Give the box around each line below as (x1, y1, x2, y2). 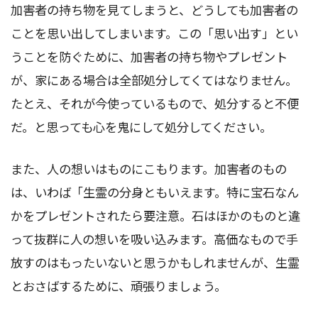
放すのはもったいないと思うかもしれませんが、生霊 (11, 253, 300, 271)
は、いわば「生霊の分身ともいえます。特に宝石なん (11, 182, 299, 201)
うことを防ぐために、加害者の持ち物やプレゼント (11, 47, 287, 65)
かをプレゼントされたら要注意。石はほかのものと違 (11, 206, 300, 224)
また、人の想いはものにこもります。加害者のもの (11, 159, 287, 177)
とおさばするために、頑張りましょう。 (11, 276, 226, 295)
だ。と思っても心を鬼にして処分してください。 (11, 117, 272, 136)
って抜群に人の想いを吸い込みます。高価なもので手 (11, 229, 298, 248)
